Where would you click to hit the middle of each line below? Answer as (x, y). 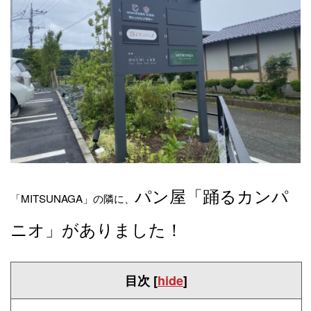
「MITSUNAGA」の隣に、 (73, 198)
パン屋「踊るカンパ (212, 196)
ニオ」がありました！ (96, 229)
